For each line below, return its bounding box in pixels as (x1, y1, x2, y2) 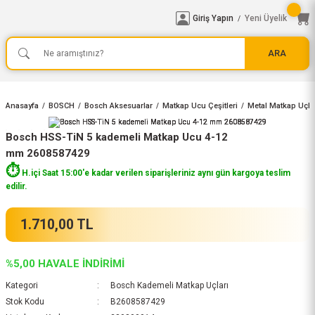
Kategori (6, 281, 38, 290)
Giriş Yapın (193, 13, 233, 23)
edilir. (6, 181, 27, 191)
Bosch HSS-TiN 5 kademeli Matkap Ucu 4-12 (6, 131, 228, 143)
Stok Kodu (6, 297, 44, 307)
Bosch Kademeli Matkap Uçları (110, 281, 229, 290)
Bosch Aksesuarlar (84, 101, 153, 110)
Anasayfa (6, 101, 39, 110)
